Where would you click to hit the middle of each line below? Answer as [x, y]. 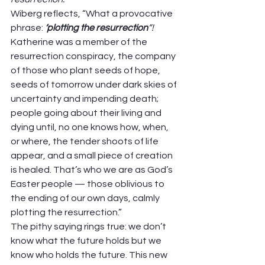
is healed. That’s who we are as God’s [93, 170]
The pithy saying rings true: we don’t [89, 227]
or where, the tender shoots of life [85, 141]
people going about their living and [87, 113]
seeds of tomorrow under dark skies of [95, 85]
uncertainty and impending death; [85, 99]
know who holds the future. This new [90, 255]
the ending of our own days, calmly [86, 198]
